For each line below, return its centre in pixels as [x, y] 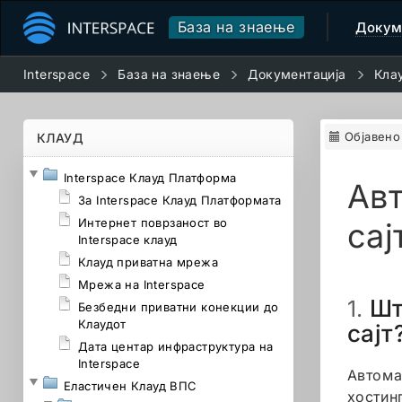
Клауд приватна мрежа [148, 262]
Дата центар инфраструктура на [176, 346]
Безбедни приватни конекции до [179, 307]
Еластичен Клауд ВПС [131, 386]
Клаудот [102, 324]
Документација [297, 74]
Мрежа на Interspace [142, 284]
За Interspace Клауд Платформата [180, 200]
